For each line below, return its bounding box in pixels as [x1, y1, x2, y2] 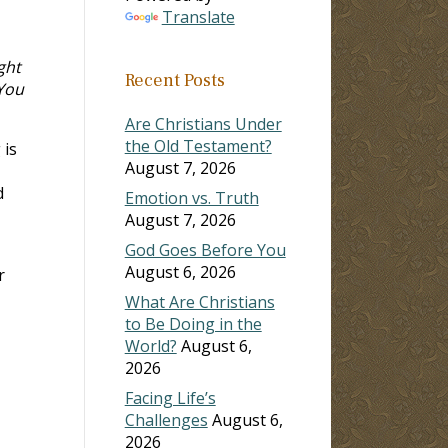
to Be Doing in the [124, 312, 262, 335]
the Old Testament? [124, 134, 272, 157]
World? [124, 334, 177, 357]
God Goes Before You [124, 238, 286, 261]
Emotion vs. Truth [124, 186, 259, 209]
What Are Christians [124, 290, 275, 313]
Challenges [124, 408, 208, 431]
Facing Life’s [124, 386, 216, 409]
